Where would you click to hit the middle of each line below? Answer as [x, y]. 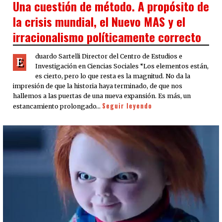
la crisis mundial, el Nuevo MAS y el [99, 22]
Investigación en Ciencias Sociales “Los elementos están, [122, 66]
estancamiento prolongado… [57, 107]
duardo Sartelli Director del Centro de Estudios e [109, 56]
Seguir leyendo [127, 106]
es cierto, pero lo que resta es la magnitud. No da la [113, 76]
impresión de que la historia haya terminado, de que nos [98, 86]
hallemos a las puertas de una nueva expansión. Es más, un [102, 96]
